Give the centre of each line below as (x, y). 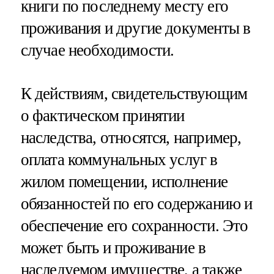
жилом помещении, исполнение (124, 182)
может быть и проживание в (113, 248)
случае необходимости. (97, 50)
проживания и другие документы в (135, 28)
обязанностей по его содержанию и (136, 204)
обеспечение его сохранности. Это (134, 226)
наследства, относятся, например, (131, 138)
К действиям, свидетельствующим (134, 94)
